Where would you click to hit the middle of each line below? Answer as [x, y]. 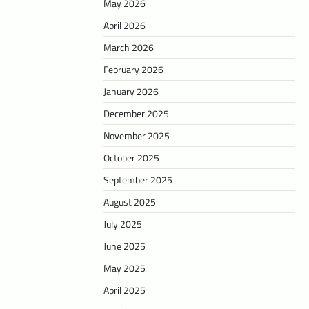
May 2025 [124, 268]
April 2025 [124, 290]
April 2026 [124, 26]
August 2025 [130, 202]
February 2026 [133, 70]
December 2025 [136, 114]
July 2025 [123, 224]
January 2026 [131, 92]
